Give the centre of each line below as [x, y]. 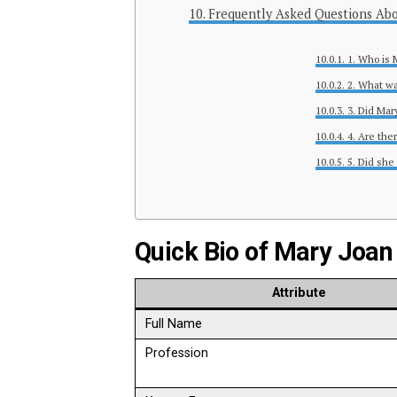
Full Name [174, 324]
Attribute [299, 293]
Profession [177, 354]
